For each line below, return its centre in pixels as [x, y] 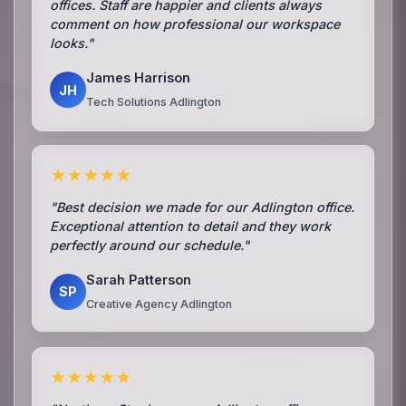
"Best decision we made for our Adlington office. [203, 207]
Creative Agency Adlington [159, 304]
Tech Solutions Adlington [154, 102]
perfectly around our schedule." [150, 245]
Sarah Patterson [139, 279]
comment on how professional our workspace [195, 24]
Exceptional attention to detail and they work [191, 226]
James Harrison [139, 78]
